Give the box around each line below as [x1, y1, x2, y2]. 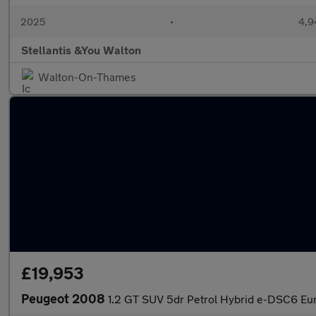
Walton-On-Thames [38, 70, 136, 83]
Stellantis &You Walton [21, 43, 141, 56]
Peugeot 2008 [21, 291, 108, 306]
